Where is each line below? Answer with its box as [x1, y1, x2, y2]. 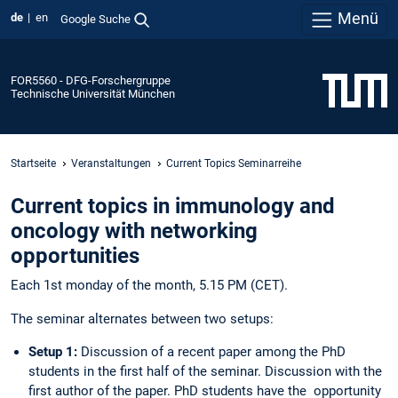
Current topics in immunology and [11, 194, 335, 219]
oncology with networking [11, 219, 258, 244]
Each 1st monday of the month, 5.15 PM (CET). [11, 277, 288, 294]
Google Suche [60, 12, 131, 26]
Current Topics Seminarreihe [166, 156, 301, 170]
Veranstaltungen [71, 156, 151, 170]
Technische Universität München [11, 86, 175, 100]
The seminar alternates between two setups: [11, 310, 274, 327]
